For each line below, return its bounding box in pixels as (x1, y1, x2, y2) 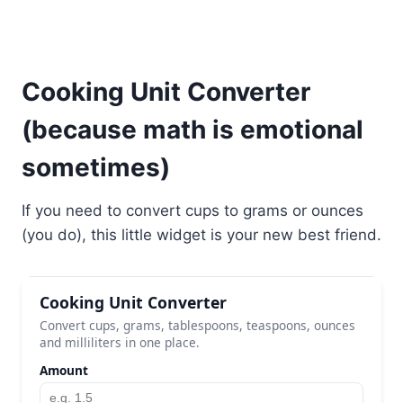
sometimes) (22, 151, 170, 183)
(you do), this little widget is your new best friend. (22, 225, 381, 244)
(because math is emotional (22, 113, 363, 145)
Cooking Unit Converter (22, 76, 310, 107)
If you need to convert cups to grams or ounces (22, 201, 363, 219)
